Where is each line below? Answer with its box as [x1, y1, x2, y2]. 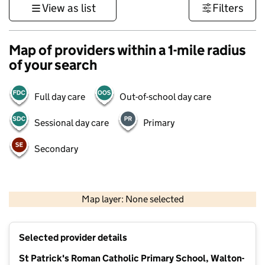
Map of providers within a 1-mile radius [9, 41, 246, 59]
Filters [212, 1, 244, 15]
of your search [9, 56, 97, 73]
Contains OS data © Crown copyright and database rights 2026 [98, 204, 254, 212]
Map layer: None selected [81, 193, 184, 205]
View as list [41, 1, 96, 15]
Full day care [34, 91, 85, 102]
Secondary [34, 143, 78, 154]
